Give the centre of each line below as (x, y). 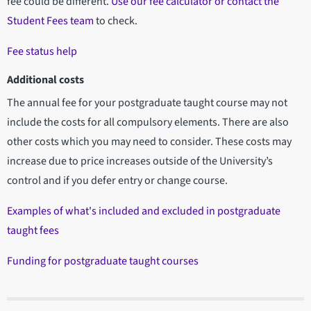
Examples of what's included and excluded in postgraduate (144, 211)
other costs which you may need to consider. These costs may (149, 141)
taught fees (33, 230)
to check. (116, 20)
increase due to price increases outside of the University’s (140, 161)
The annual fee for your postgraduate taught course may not (147, 102)
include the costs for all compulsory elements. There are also (148, 122)
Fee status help (42, 51)
